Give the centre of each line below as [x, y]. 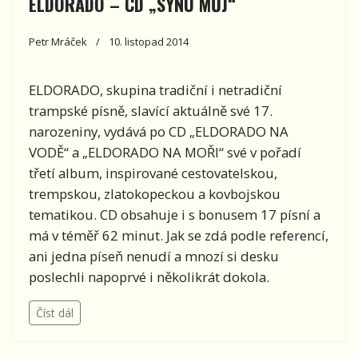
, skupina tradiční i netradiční [191, 89]
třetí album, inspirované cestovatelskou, [153, 173]
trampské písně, [78, 110]
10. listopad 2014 [149, 41]
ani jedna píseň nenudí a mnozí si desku [154, 256]
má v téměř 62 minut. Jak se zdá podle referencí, [179, 235]
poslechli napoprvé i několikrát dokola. [149, 276]
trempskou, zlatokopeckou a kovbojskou [155, 193]
